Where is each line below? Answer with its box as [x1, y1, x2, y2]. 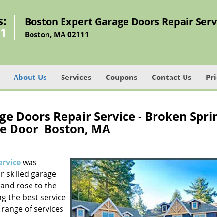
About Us [14, 72, 46, 82]
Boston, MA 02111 [25, 30, 90, 39]
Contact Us [152, 72, 191, 82]
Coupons [106, 72, 137, 82]
